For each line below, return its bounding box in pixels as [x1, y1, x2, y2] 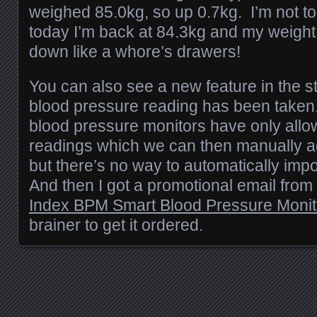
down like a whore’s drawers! [29, 42, 241, 61]
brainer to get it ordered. [29, 215, 203, 234]
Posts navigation [28, 282, 161, 303]
